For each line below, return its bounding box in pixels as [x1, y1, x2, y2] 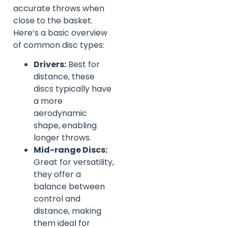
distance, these [34, 71, 95, 83]
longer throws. [34, 132, 91, 144]
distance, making [34, 205, 101, 217]
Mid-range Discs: [34, 144, 107, 156]
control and [34, 193, 80, 205]
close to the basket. [13, 14, 93, 26]
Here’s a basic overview [13, 26, 107, 39]
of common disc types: [13, 39, 104, 51]
